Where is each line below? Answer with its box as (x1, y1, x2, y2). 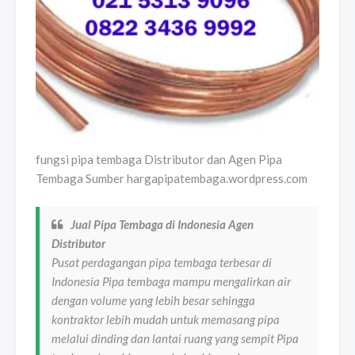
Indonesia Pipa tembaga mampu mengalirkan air (52, 274, 291, 289)
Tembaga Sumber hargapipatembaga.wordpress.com (36, 171, 307, 186)
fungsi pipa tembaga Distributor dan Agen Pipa (36, 152, 282, 167)
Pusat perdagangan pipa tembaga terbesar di (52, 255, 272, 270)
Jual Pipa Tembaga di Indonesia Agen (71, 217, 254, 232)
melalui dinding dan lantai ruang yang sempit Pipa (52, 331, 299, 346)
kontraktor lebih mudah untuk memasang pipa (52, 312, 280, 327)
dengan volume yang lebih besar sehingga (52, 293, 255, 308)
